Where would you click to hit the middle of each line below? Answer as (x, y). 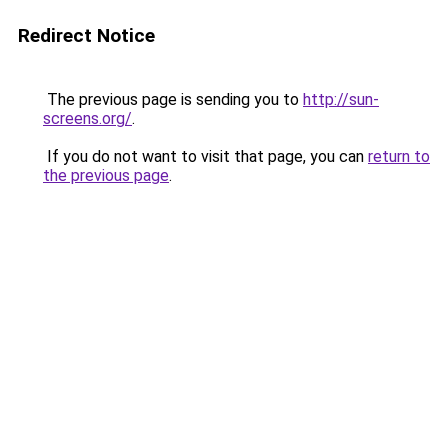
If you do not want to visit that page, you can (205, 156)
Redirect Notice (86, 35)
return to (399, 156)
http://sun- (341, 99)
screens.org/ (87, 118)
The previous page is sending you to (173, 99)
